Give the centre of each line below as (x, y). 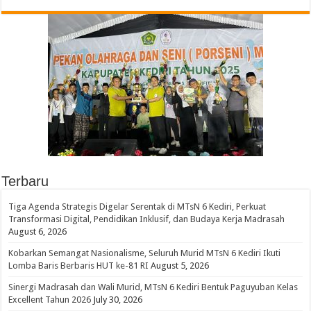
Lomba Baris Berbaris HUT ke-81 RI (79, 266)
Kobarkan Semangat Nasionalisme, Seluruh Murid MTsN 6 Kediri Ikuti (145, 253)
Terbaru (25, 182)
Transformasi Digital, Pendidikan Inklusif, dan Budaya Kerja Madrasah (147, 219)
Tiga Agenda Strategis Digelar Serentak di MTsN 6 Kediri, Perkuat (137, 207)
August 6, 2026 (38, 232)
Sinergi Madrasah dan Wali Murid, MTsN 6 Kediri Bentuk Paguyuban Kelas (153, 287)
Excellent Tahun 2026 (50, 300)
